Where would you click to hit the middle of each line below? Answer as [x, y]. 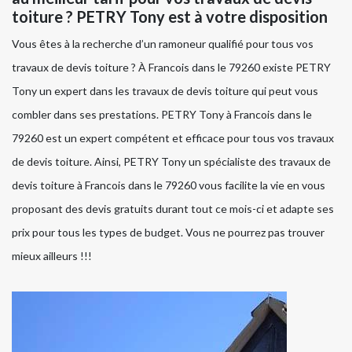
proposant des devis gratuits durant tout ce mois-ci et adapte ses [173, 209]
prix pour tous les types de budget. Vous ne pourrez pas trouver [168, 233]
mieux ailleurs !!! [52, 256]
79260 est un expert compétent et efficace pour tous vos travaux [173, 138]
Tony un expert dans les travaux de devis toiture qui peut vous [165, 91]
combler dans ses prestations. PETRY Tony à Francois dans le [162, 115]
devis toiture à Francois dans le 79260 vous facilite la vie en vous [169, 185]
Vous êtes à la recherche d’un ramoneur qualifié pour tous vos [163, 44]
